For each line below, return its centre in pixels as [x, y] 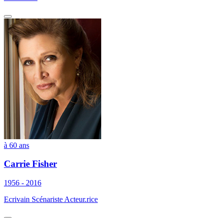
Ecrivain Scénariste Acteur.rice [51, 199]
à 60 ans [17, 145]
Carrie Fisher [30, 164]
